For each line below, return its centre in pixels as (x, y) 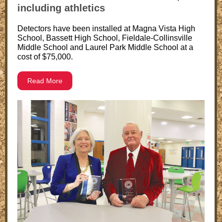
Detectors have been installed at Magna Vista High (106, 28)
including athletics (61, 8)
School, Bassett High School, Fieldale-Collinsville (105, 38)
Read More (45, 81)
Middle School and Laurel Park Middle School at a (105, 47)
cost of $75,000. (45, 57)
